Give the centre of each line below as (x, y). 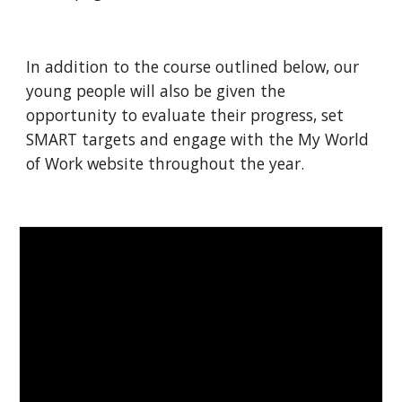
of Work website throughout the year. (166, 163)
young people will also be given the (156, 91)
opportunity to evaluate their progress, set (185, 115)
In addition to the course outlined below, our (193, 66)
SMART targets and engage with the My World (198, 139)
